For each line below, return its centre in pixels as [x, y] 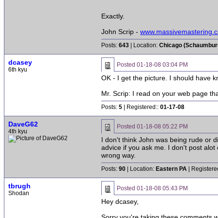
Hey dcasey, [120, 201]
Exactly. [113, 16]
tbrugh [19, 186]
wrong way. [118, 155]
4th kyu [18, 131]
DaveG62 [23, 124]
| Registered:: [141, 107]
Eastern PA [171, 169]
